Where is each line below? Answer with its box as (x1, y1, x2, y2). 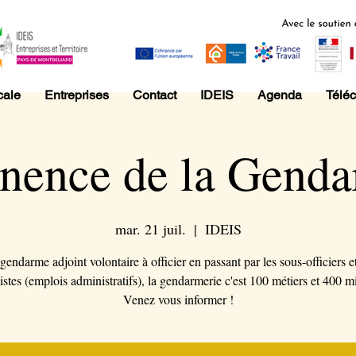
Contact (133, 87, 176, 103)
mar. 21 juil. (114, 219, 186, 238)
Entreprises (44, 87, 109, 103)
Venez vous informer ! (122, 291, 234, 308)
